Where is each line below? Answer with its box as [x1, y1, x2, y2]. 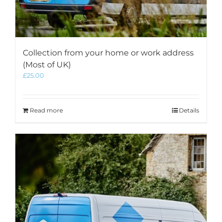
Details [179, 107, 199, 114]
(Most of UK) [23, 60, 71, 69]
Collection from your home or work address [23, 48, 194, 57]
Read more [30, 107, 63, 114]
